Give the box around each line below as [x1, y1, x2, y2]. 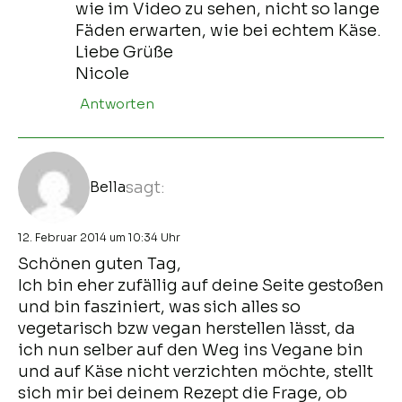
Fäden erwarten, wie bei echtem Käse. [75, 20, 381, 40]
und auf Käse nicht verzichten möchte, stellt [18, 361, 373, 381]
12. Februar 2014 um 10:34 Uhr [18, 230, 180, 244]
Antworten [80, 94, 154, 112]
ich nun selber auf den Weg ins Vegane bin [18, 339, 363, 360]
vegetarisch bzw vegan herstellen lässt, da [18, 318, 355, 338]
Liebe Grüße [75, 41, 173, 62]
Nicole [75, 63, 129, 83]
